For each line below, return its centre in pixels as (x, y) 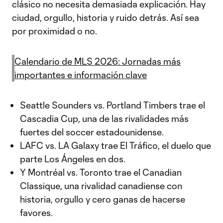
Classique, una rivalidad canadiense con (101, 186)
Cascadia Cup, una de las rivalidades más (104, 118)
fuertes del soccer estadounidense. (92, 132)
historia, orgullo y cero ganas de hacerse (103, 199)
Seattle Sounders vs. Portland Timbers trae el (112, 105)
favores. (36, 213)
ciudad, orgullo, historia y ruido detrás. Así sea (106, 17)
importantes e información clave (81, 75)
